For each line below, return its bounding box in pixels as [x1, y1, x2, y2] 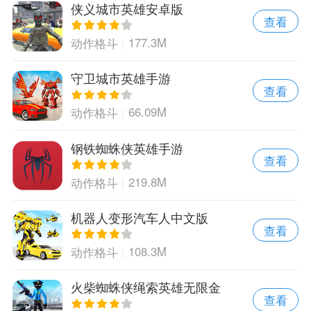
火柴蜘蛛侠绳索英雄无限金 [70, 278, 221, 296]
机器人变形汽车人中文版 [70, 208, 208, 227]
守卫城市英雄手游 [70, 69, 171, 87]
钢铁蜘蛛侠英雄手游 [70, 138, 183, 157]
